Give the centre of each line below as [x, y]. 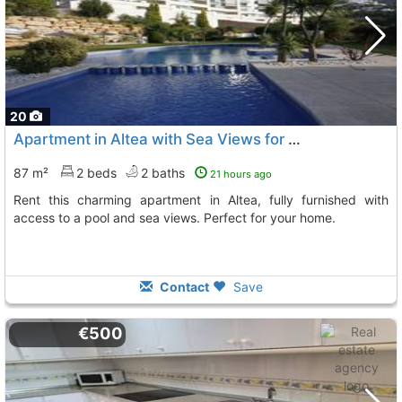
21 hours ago [241, 174]
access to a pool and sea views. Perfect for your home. [175, 218]
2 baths [165, 173]
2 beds [96, 173]
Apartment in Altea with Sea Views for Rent [294, 139]
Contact [183, 287]
